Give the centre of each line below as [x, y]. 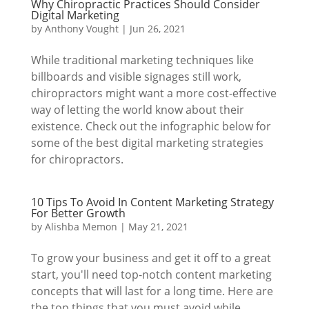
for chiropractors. [77, 159]
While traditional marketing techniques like [142, 60]
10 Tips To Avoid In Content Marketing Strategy [152, 202]
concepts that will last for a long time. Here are [152, 291]
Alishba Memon [81, 227]
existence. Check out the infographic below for [151, 126]
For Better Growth [78, 213]
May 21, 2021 [158, 227]
